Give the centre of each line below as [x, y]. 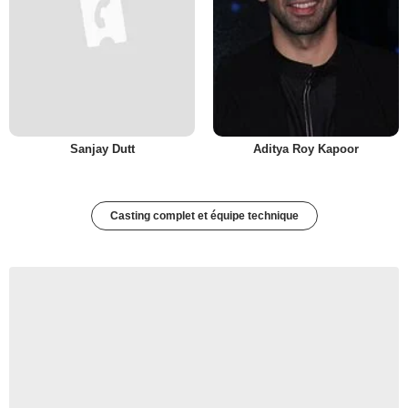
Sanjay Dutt [102, 149]
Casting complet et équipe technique [204, 216]
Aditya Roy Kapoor [306, 149]
